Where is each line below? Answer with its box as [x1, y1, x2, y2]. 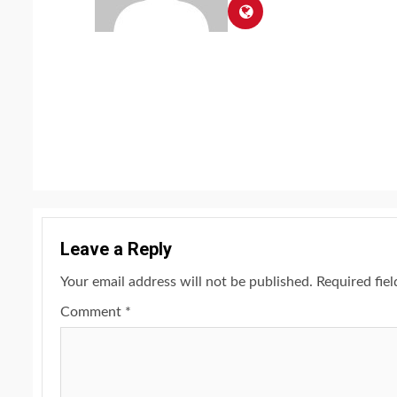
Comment [60, 305, 125, 320]
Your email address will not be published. [60, 275, 313, 290]
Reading [94, 130, 192, 162]
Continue [94, 90, 205, 122]
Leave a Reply [60, 238, 172, 261]
